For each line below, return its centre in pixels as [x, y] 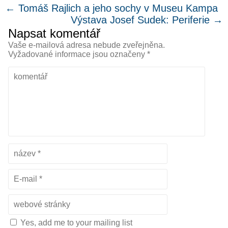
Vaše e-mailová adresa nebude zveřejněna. [87, 45]
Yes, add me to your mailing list [75, 222]
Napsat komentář [54, 33]
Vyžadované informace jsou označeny [78, 54]
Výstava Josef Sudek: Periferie [142, 20]
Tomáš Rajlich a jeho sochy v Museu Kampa [117, 8]
